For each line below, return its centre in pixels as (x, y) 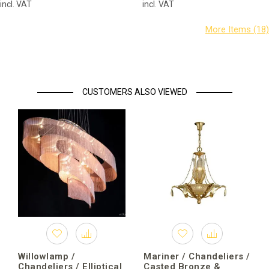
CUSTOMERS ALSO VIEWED (134, 92)
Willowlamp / (47, 256)
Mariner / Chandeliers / (197, 256)
